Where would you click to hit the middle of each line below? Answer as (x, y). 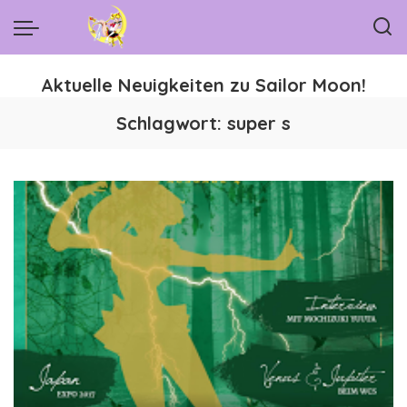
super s (259, 123)
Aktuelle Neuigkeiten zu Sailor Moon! (203, 85)
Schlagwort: (172, 123)
